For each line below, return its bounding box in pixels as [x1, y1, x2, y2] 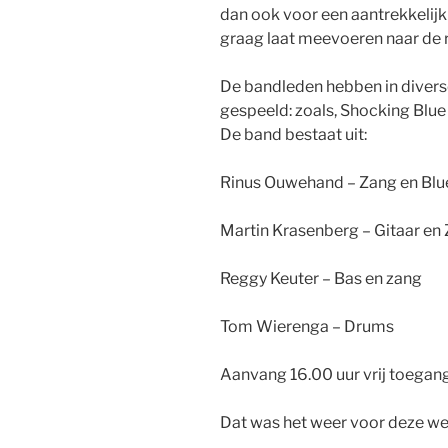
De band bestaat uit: [220, 125, 367, 145]
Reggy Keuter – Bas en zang [220, 269, 422, 289]
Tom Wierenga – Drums [220, 317, 394, 337]
